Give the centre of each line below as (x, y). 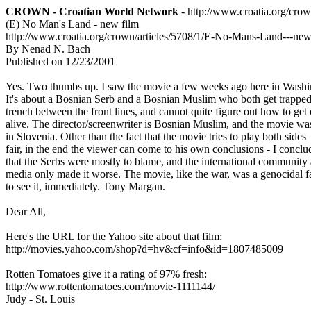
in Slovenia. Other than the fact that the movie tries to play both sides (157, 136)
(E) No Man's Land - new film (72, 24)
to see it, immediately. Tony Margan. (87, 186)
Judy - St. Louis (42, 299)
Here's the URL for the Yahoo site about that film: (115, 236)
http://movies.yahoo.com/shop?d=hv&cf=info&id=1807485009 (146, 249)
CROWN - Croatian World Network (92, 11)
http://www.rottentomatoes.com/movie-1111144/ (112, 286)
